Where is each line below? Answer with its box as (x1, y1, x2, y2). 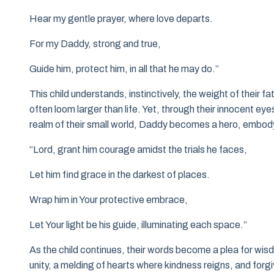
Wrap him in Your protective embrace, (29, 194, 188, 206)
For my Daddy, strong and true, (29, 39, 161, 50)
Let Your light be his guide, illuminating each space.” (29, 220, 247, 231)
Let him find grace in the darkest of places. (29, 169, 210, 180)
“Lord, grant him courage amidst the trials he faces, (29, 144, 247, 155)
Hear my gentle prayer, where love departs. (29, 13, 213, 24)
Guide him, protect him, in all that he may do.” (29, 64, 219, 75)
